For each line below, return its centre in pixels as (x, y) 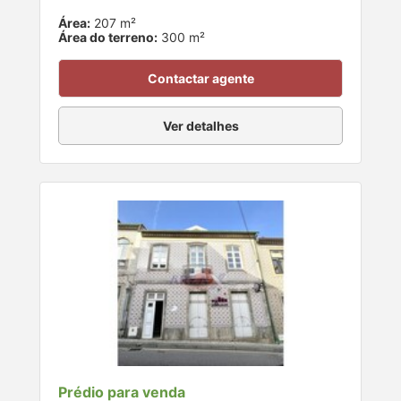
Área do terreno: (108, 38)
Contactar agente (200, 79)
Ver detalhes (200, 126)
